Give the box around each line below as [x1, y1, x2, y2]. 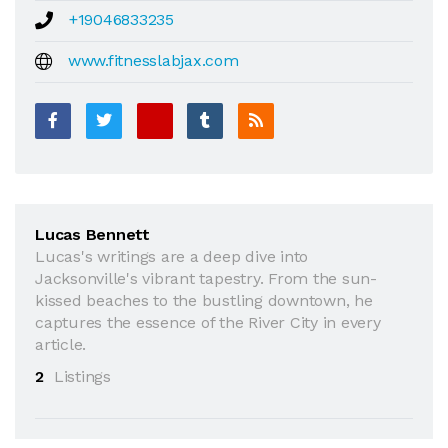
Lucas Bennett [35, 224, 150, 244]
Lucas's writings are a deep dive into [35, 246, 309, 266]
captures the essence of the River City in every [35, 312, 381, 332]
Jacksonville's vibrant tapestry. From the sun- [35, 268, 377, 288]
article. [35, 334, 87, 354]
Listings [53, 366, 111, 386]
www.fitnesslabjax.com [67, 50, 239, 70]
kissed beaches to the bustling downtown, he [35, 290, 373, 310]
